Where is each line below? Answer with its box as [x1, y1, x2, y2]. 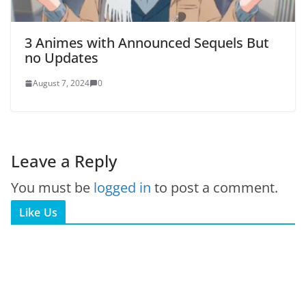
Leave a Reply [11, 150, 117, 173]
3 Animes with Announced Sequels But [25, 33, 269, 53]
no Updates [25, 48, 98, 68]
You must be [11, 178, 94, 197]
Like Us [19, 205, 58, 221]
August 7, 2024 [33, 77, 89, 89]
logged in [94, 178, 151, 197]
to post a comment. [151, 178, 278, 197]
